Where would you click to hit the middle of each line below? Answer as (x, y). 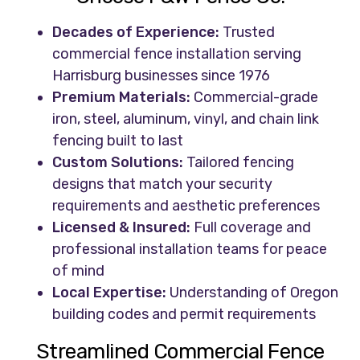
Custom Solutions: (118, 163)
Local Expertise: (110, 293)
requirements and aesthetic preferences (186, 206)
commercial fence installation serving (177, 54)
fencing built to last (118, 141)
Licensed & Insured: (122, 228)
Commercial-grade (255, 98)
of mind (79, 271)
